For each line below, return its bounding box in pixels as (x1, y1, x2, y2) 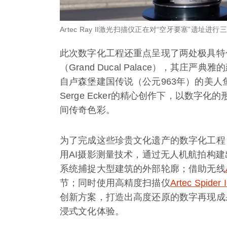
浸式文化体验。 (60, 206, 125, 216)
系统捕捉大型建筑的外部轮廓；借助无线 (60, 163, 225, 174)
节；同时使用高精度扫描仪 (60, 177, 170, 188)
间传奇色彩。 (60, 104, 115, 115)
